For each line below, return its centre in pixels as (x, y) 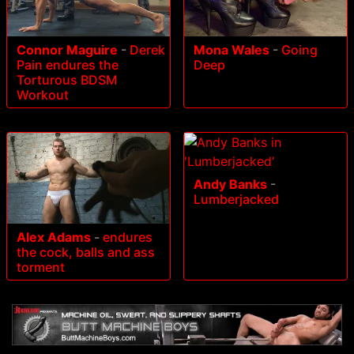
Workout (43, 94)
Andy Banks (230, 184)
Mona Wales (232, 49)
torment (41, 267)
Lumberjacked (236, 199)
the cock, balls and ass (86, 252)
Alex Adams (54, 237)
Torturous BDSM (67, 79)
